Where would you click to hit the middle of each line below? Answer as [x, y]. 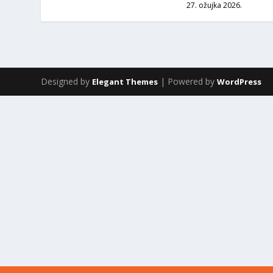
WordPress [239, 82]
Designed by [67, 81]
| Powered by [188, 81]
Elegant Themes [125, 82]
